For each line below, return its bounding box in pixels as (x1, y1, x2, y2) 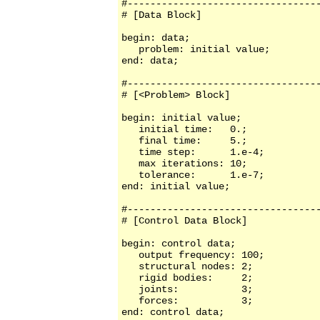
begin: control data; (121, 238, 236, 250)
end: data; (121, 55, 179, 67)
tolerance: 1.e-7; (121, 169, 264, 181)
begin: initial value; (121, 112, 241, 124)
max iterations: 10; (121, 158, 247, 170)
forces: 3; (121, 295, 253, 307)
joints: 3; (121, 284, 253, 296)
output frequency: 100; (121, 249, 264, 261)
